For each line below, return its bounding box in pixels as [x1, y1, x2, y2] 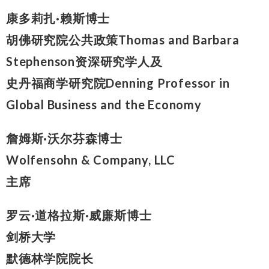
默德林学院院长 [6, 250, 94, 265]
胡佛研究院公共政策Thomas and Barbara [6, 32, 240, 47]
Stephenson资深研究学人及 [6, 53, 163, 68]
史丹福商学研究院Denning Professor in [6, 75, 230, 90]
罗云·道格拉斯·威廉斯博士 [6, 207, 152, 222]
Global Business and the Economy [6, 97, 202, 112]
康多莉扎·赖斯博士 [6, 10, 110, 25]
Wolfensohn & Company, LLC [6, 152, 175, 167]
